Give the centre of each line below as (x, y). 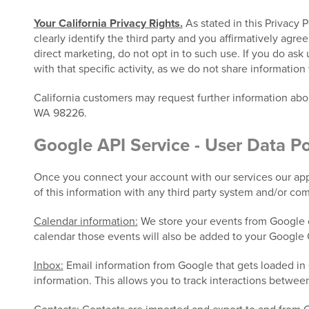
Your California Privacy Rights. (108, 23)
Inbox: (48, 266)
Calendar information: (86, 221)
